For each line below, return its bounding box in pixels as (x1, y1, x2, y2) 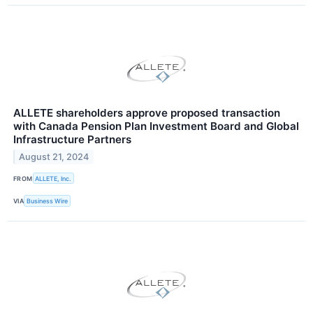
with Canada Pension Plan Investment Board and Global (13, 119, 299, 133)
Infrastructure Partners (13, 133, 131, 147)
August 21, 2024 (19, 152, 89, 163)
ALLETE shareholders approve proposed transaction (13, 106, 280, 120)
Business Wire (27, 197, 68, 205)
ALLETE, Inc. (35, 174, 72, 182)
